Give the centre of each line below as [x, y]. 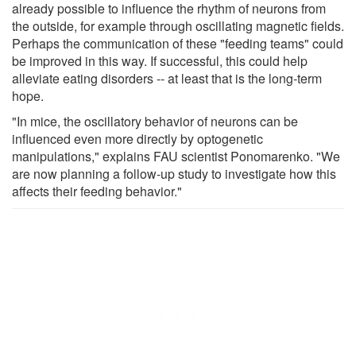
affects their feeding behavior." [97, 191]
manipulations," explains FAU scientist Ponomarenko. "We [176, 156]
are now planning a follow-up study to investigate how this [174, 173]
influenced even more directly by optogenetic [137, 138]
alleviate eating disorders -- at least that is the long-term [167, 78]
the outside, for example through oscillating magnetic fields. [178, 25]
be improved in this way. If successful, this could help [160, 60]
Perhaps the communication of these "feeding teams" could [178, 43]
